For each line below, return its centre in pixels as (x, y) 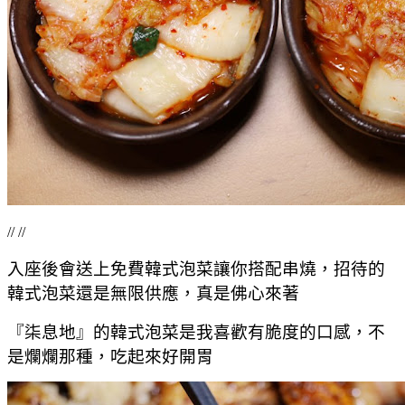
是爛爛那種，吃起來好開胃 (110, 356)
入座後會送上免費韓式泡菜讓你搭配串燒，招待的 (196, 268)
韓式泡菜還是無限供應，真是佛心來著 (153, 293)
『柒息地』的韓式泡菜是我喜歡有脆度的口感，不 (196, 332)
